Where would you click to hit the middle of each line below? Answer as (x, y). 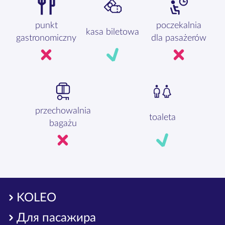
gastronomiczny (46, 38)
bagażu (63, 124)
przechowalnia (63, 111)
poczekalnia (179, 26)
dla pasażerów (179, 38)
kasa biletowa (113, 32)
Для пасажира (56, 218)
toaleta (162, 117)
